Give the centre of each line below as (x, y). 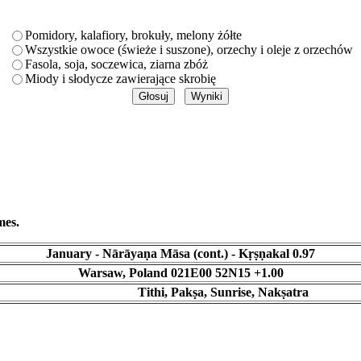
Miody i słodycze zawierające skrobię (120, 78)
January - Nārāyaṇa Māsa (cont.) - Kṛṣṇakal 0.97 (180, 254)
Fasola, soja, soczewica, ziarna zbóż (116, 64)
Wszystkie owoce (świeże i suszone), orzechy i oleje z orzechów (189, 49)
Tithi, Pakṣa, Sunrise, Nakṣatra (223, 293)
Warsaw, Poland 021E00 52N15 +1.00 (180, 273)
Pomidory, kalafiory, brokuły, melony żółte (133, 35)
